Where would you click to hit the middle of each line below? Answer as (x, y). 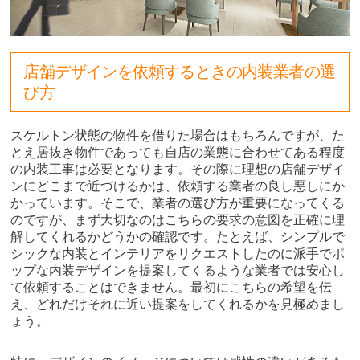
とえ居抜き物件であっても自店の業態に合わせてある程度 (178, 152)
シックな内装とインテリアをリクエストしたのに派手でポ (178, 253)
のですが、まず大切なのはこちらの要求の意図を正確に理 (178, 219)
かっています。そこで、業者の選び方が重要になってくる (178, 202)
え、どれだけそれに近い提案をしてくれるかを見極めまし (178, 304)
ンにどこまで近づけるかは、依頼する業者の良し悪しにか (178, 186)
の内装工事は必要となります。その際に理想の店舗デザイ (178, 169)
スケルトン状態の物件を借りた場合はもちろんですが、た (178, 135)
